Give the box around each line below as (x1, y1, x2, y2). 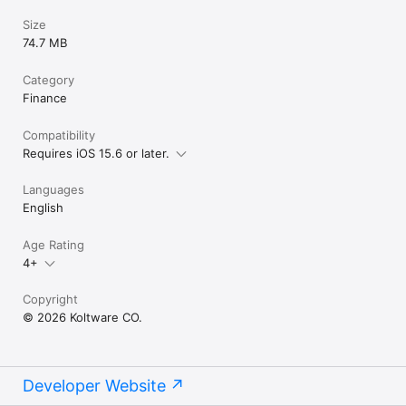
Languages (23, 181, 84, 197)
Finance (23, 90, 67, 105)
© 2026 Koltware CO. (23, 309, 142, 324)
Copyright (23, 291, 78, 306)
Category (23, 72, 74, 87)
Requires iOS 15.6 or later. (23, 145, 169, 160)
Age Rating (23, 237, 84, 252)
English (23, 199, 63, 215)
